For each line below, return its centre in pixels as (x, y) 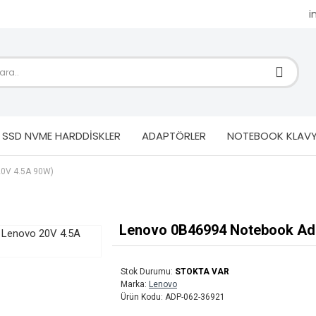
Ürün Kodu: (142, 297)
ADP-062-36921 (195, 297)
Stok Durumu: (147, 272)
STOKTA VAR (202, 272)
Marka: (134, 284)
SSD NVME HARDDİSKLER (61, 135)
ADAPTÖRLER (174, 135)
